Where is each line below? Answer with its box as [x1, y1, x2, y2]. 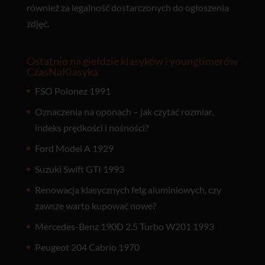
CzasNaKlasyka [26, 65, 98, 79]
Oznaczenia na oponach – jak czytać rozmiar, [34, 106, 214, 118]
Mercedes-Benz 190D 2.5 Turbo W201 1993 [34, 221, 214, 232]
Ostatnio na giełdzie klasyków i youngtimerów [26, 54, 238, 68]
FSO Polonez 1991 [34, 85, 111, 97]
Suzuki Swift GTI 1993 [34, 163, 124, 175]
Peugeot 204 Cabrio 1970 [34, 241, 140, 253]
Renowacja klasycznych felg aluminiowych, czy [34, 184, 221, 196]
